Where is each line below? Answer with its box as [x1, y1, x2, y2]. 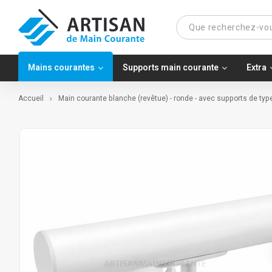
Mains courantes [28, 61, 95, 74]
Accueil [18, 93, 44, 104]
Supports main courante [123, 61, 219, 74]
